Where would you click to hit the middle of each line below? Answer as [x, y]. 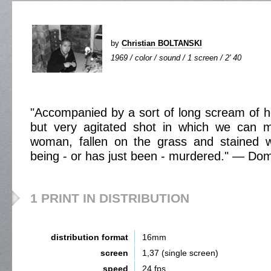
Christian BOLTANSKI [162, 43]
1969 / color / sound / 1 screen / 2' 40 [176, 58]
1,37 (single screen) [180, 253]
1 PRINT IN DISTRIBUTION [110, 198]
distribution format [90, 237]
